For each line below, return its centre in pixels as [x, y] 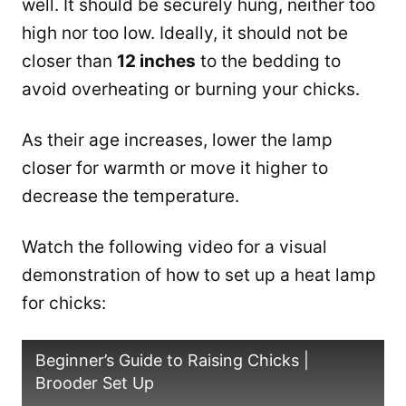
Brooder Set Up [95, 383]
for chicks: [64, 304]
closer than [69, 62]
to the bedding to [268, 62]
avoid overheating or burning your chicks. [191, 90]
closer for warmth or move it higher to [175, 169]
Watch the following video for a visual [174, 247]
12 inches [156, 62]
